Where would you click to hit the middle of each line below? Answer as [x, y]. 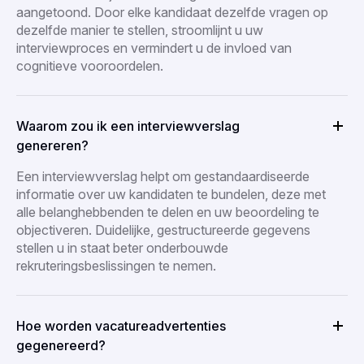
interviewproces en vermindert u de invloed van [154, 48]
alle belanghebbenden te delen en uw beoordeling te [168, 212]
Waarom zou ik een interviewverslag [128, 126]
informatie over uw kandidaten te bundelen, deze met [171, 194]
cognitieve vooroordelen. [90, 65]
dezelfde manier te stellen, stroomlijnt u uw [140, 30]
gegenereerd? [61, 345]
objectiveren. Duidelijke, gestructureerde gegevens [163, 230]
